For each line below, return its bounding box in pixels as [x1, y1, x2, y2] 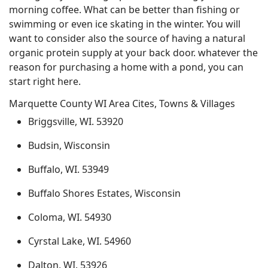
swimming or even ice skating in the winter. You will [9, 17, 240, 31]
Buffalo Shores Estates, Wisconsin [28, 187, 181, 200]
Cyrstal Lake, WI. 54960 [28, 234, 131, 248]
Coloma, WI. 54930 [28, 211, 111, 224]
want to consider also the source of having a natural [9, 32, 245, 45]
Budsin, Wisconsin [28, 139, 110, 152]
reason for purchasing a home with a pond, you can [9, 60, 243, 74]
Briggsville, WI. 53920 [28, 115, 123, 128]
